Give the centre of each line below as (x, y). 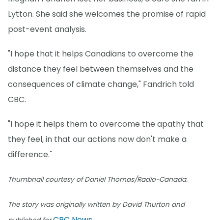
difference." (30, 155)
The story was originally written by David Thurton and (96, 205)
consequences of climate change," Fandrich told (101, 84)
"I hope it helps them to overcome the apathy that (106, 124)
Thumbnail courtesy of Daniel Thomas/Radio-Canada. (98, 180)
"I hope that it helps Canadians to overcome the (101, 54)
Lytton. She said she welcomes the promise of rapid (107, 14)
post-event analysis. (47, 29)
